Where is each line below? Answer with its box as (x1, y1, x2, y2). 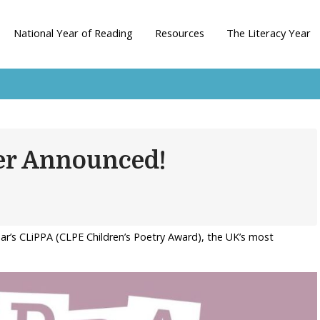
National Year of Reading (14, 26, 134, 40)
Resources (155, 26, 204, 40)
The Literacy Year (226, 26, 311, 40)
